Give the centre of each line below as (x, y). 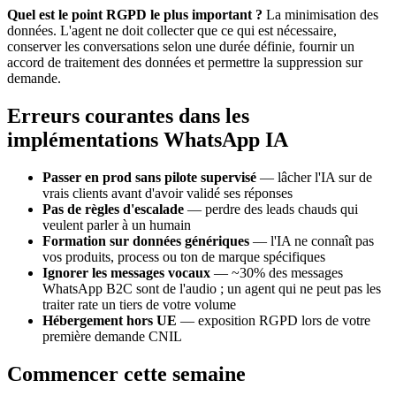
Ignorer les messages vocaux (126, 273)
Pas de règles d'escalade (113, 209)
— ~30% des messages (277, 273)
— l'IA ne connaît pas (312, 241)
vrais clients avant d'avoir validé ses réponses (168, 193)
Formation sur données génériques (146, 241)
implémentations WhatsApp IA (148, 140)
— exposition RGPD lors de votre (274, 320)
